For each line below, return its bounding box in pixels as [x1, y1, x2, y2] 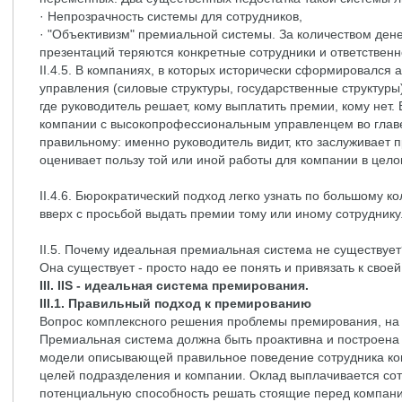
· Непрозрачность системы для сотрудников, [39, 9, 302, 23]
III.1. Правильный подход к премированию [39, 296, 311, 310]
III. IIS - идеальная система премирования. [39, 278, 309, 293]
